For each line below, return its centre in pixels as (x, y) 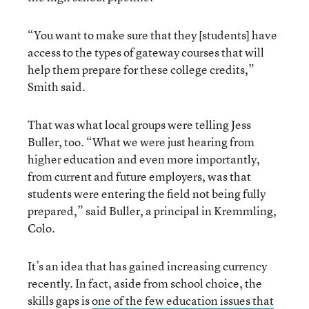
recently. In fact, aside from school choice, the (145, 283)
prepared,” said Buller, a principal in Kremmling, (152, 211)
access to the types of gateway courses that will (146, 52)
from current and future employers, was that (139, 176)
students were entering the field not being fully (147, 193)
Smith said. (57, 87)
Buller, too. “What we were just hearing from (141, 142)
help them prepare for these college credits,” (141, 69)
